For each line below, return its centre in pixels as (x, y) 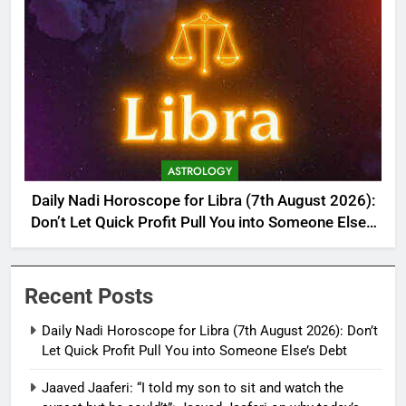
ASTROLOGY (200, 171)
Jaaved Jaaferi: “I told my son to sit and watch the (193, 387)
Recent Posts (89, 296)
